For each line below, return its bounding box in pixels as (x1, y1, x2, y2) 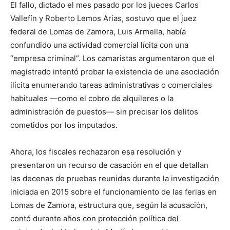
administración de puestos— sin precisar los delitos (10, 107, 198, 117)
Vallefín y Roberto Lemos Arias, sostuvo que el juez (10, 13, 197, 24)
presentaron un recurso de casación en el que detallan (10, 160, 208, 170)
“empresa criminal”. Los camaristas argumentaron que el (10, 53, 215, 64)
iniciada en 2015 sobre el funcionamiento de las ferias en (10, 187, 217, 197)
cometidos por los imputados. (10, 120, 118, 130)
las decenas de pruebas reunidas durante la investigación (10, 174, 219, 184)
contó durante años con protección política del (10, 214, 179, 224)
